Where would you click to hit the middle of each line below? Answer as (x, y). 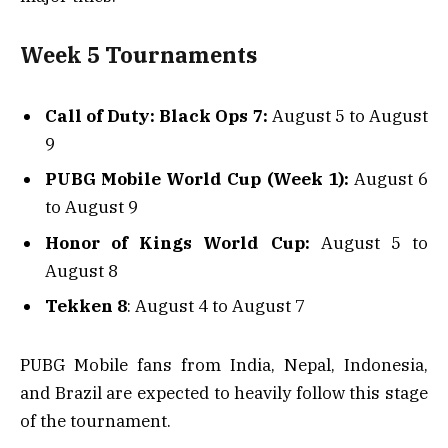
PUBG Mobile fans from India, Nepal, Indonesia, (224, 364)
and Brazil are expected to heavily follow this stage (224, 392)
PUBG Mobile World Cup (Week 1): (197, 179)
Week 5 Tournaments (138, 55)
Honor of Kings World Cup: (177, 242)
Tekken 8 (86, 306)
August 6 (388, 179)
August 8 (81, 270)
